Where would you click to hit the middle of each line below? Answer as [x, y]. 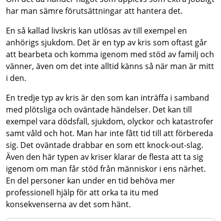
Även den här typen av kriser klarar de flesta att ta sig [105, 157]
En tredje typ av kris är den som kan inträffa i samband [108, 98]
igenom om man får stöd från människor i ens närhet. [106, 169]
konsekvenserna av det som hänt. [68, 204]
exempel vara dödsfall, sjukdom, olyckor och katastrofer [110, 121]
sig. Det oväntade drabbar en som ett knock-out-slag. [105, 145]
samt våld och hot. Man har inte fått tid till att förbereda [110, 133]
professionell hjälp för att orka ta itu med [82, 192]
